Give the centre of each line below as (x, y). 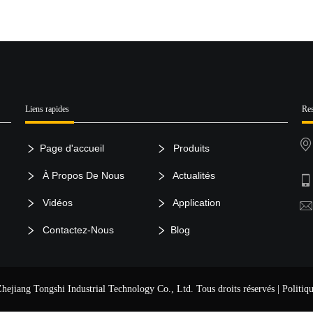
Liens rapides (47, 109)
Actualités (193, 176)
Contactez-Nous (77, 230)
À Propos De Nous (82, 176)
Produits (190, 148)
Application (196, 203)
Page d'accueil (72, 148)
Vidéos (56, 203)
